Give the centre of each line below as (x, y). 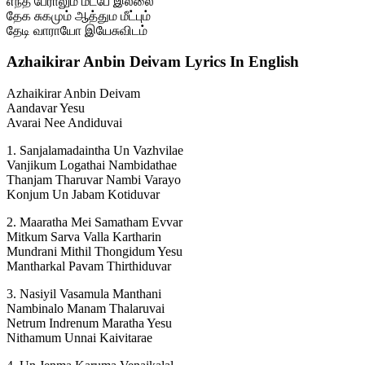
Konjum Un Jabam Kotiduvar (83, 195)
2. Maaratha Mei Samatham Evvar (95, 222)
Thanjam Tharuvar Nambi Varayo (94, 180)
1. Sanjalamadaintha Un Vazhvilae (95, 151)
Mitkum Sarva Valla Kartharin (84, 237)
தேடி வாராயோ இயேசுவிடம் (77, 30)
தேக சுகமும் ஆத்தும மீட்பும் (79, 15)
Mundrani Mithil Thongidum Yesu (95, 252)
